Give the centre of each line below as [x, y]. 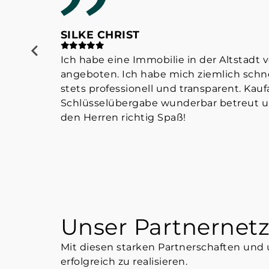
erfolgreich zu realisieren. [124, 261]
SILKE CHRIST [100, 35]
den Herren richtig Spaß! [123, 117]
